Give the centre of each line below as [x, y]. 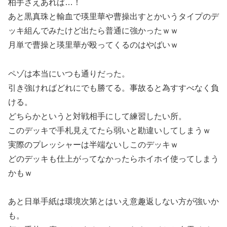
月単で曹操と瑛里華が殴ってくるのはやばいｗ [93, 45]
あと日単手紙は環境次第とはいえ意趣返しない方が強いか [113, 202]
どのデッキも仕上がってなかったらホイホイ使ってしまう [113, 159]
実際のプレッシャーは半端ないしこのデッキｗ [93, 144]
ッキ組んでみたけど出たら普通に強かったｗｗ [93, 30]
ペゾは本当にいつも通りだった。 [69, 73]
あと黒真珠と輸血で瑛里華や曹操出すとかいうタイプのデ [113, 16]
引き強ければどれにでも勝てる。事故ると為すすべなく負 [113, 88]
